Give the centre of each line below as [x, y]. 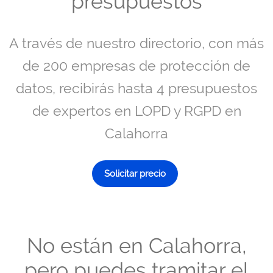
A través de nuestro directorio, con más [136, 43]
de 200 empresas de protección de [136, 65]
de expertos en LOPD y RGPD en [136, 110]
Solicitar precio [135, 173]
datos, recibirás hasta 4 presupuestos [136, 88]
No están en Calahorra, [136, 245]
